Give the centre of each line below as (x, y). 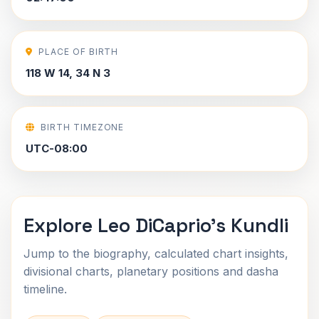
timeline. (45, 289)
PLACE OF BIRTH (78, 52)
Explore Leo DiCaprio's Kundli (156, 225)
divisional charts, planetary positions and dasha (151, 271)
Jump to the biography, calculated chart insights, (156, 253)
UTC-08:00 (57, 148)
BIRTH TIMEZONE (82, 127)
